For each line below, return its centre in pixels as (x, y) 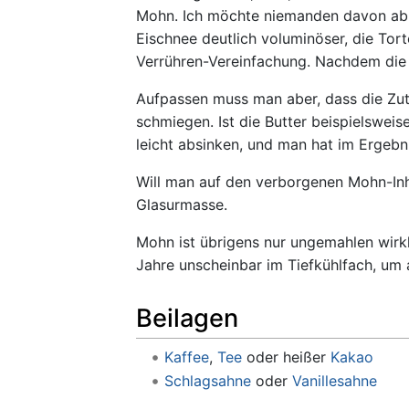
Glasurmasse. (182, 205)
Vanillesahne (334, 381)
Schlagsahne (207, 381)
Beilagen (187, 319)
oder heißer (286, 357)
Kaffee (186, 357)
